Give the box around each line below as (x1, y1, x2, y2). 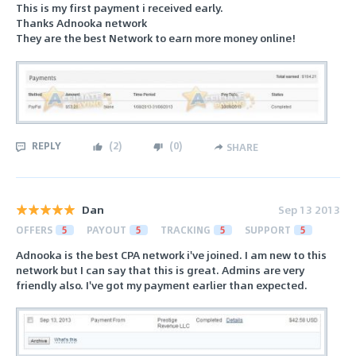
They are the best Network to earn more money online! (16, 29, 296, 47)
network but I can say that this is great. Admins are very (16, 261, 304, 278)
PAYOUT (87, 222, 126, 237)
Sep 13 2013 (278, 200, 340, 218)
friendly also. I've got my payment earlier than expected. (16, 276, 308, 293)
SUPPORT (245, 222, 291, 237)
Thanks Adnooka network (16, 14, 147, 32)
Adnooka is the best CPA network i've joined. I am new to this (16, 246, 327, 263)
